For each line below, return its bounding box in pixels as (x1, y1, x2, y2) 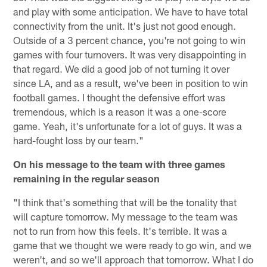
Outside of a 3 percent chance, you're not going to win (13, 33, 246, 46)
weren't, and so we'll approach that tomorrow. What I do (13, 253, 254, 265)
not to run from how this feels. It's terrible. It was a (13, 224, 228, 237)
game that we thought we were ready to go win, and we (13, 238, 252, 251)
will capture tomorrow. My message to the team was (13, 210, 238, 222)
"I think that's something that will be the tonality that (13, 195, 237, 208)
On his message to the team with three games (13, 157, 226, 170)
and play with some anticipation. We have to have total (13, 5, 249, 17)
